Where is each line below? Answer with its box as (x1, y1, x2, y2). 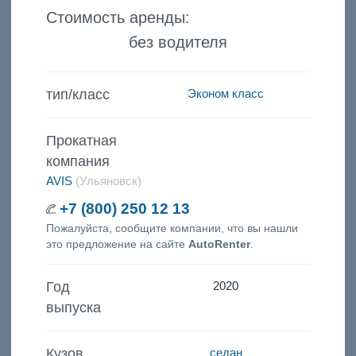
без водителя (129, 33, 227, 51)
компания (45, 153, 110, 169)
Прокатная (45, 132, 117, 149)
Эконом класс (188, 87, 265, 101)
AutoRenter (188, 237, 250, 250)
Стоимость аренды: (45, 8, 190, 26)
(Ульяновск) (72, 173, 141, 188)
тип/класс (45, 87, 110, 103)
